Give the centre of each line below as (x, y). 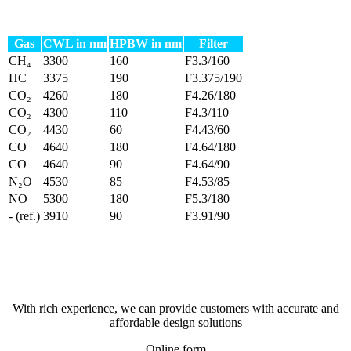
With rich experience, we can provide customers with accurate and (175, 309)
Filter (213, 44)
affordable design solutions (175, 323)
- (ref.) (24, 216)
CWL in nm (75, 44)
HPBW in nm (146, 44)
